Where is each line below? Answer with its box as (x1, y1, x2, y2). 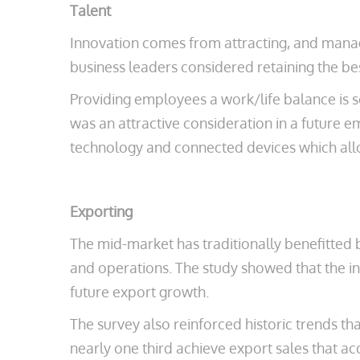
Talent (70, 2, 111, 19)
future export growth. (70, 283, 209, 301)
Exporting (70, 202, 133, 220)
